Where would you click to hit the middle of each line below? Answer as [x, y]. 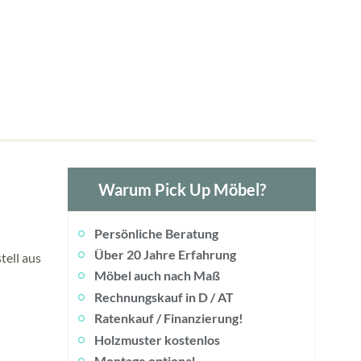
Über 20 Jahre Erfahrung [165, 255]
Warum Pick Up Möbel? [182, 189]
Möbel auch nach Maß [158, 276]
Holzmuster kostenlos [157, 339]
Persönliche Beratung [156, 233]
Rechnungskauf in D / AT [164, 297]
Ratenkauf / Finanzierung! [169, 318]
